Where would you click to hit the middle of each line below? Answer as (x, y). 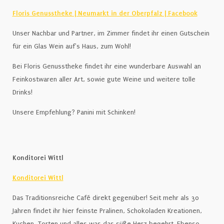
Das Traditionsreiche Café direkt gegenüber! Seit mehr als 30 (105, 198)
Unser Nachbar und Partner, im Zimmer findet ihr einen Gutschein (111, 33)
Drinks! (22, 92)
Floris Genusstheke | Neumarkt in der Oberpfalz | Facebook (105, 13)
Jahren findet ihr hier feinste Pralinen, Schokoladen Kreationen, (107, 211)
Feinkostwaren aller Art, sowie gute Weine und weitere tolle (104, 79)
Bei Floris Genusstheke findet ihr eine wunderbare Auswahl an (106, 66)
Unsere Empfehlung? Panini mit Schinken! (74, 112)
